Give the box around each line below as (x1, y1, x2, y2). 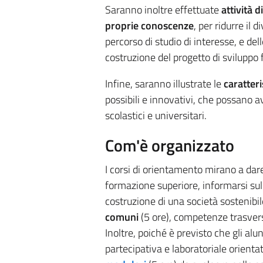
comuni (104, 209, 139, 225)
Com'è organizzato (104, 133, 234, 159)
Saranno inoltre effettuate (104, 2, 221, 18)
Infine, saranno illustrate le (104, 76, 224, 92)
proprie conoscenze (104, 18, 194, 34)
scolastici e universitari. (104, 107, 207, 124)
